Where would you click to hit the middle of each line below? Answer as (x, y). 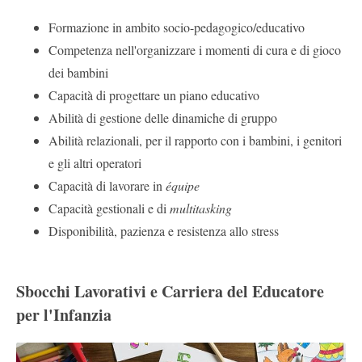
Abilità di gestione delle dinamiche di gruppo (163, 117)
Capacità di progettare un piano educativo (154, 95)
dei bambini (78, 72)
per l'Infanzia (64, 314)
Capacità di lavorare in (107, 185)
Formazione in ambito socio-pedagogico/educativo (177, 27)
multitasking (201, 208)
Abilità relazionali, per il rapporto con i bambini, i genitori (195, 140)
